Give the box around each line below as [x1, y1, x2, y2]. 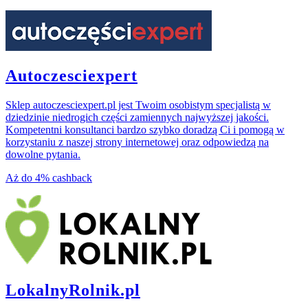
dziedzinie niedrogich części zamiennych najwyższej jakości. [5, 111, 269, 124]
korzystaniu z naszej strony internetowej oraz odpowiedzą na [5, 136, 269, 148]
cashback [52, 172, 92, 184]
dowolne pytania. [5, 148, 80, 161]
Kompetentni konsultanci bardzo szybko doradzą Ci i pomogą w [5, 124, 285, 136]
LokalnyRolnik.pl [5, 281, 140, 300]
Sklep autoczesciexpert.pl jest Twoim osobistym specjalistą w [5, 99, 271, 111]
